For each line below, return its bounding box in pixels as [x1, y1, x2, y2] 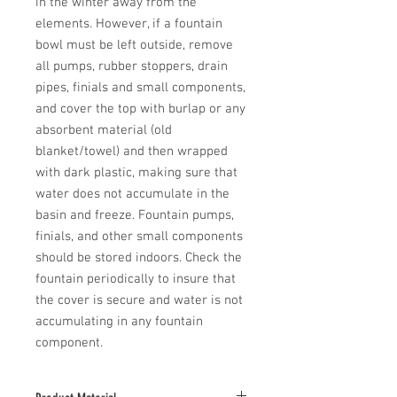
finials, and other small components [35, 228, 243, 245]
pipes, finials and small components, [35, 79, 245, 96]
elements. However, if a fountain [35, 15, 222, 32]
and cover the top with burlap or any [35, 100, 245, 117]
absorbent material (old [35, 121, 172, 138]
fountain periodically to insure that [35, 270, 236, 287]
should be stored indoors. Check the [35, 249, 242, 266]
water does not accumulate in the [35, 185, 230, 202]
